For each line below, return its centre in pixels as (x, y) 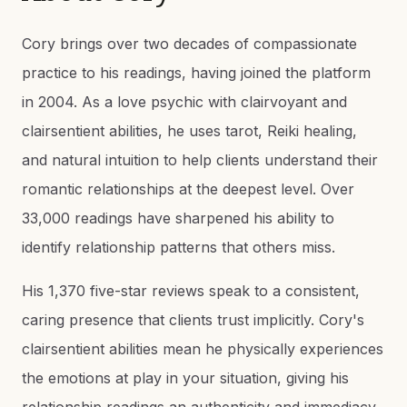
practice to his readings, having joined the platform (196, 73)
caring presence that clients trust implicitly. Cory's (193, 320)
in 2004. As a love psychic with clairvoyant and (184, 102)
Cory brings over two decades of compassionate (189, 44)
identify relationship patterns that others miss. (179, 247)
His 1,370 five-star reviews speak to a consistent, (191, 291)
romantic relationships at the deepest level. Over (188, 189)
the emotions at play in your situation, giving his (185, 378)
